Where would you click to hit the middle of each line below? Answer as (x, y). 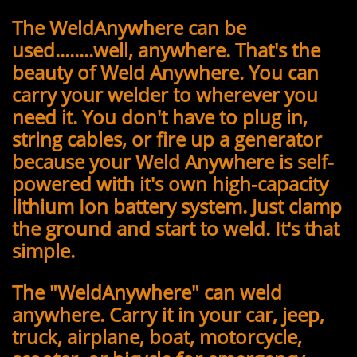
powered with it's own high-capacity (170, 184)
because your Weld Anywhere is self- (173, 161)
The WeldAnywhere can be (129, 27)
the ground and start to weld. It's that (176, 228)
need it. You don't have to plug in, (160, 117)
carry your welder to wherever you (165, 94)
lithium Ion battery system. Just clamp (177, 206)
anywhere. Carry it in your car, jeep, (168, 314)
